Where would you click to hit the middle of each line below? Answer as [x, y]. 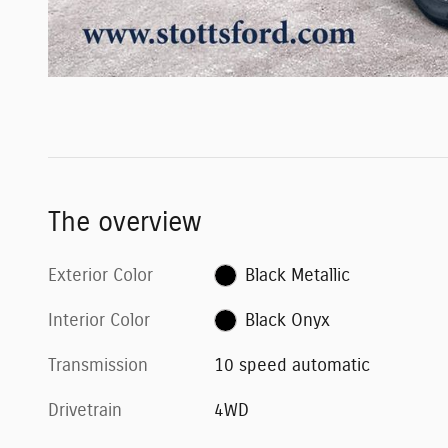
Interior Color [99, 320]
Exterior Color [100, 275]
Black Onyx [287, 320]
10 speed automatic [292, 365]
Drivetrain [85, 410]
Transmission [98, 365]
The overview [124, 222]
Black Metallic [297, 275]
